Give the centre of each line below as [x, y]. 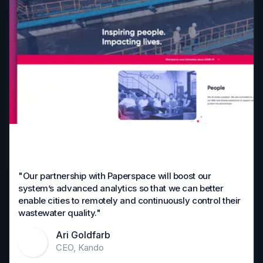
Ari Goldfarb [83, 235]
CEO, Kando [80, 248]
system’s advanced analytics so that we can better [121, 188]
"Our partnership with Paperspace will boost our [115, 176]
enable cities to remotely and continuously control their [129, 200]
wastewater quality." [60, 213]
